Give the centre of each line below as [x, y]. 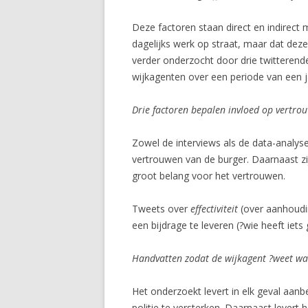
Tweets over [161, 208]
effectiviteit [216, 208]
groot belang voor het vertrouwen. [209, 175]
